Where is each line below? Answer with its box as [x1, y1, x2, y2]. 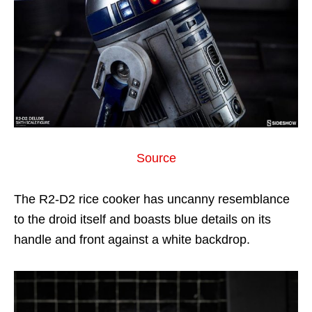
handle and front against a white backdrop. [14, 232, 250, 247]
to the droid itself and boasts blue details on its [14, 212, 271, 226]
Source [136, 150, 176, 165]
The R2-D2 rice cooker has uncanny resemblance [14, 192, 290, 206]
